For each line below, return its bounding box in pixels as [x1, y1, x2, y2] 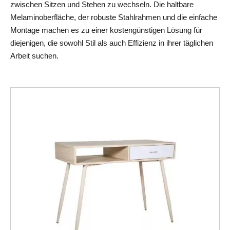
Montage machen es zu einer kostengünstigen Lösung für [10, 26, 202, 34]
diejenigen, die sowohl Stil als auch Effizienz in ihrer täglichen [10, 39, 213, 47]
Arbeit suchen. [10, 51, 59, 60]
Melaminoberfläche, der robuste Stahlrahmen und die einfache [10, 13, 217, 22]
